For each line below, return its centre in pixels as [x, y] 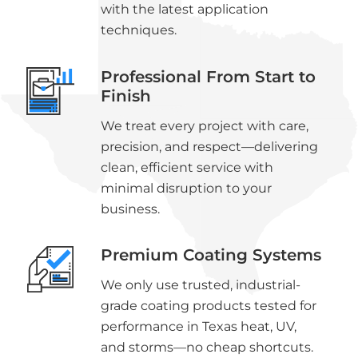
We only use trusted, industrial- [200, 285]
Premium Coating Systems [211, 255]
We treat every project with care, [204, 125]
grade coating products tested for [208, 306]
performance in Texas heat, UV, [198, 327]
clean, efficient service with [187, 167]
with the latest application [184, 10]
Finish [125, 95]
